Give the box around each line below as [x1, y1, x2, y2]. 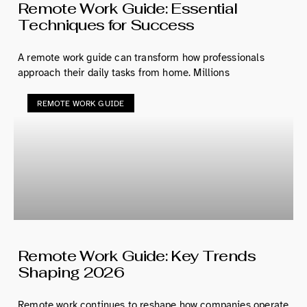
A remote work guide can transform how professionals [18, 51, 265, 64]
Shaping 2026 [18, 262, 125, 282]
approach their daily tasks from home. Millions [18, 66, 230, 79]
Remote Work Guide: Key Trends [18, 246, 256, 266]
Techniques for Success [18, 15, 195, 35]
